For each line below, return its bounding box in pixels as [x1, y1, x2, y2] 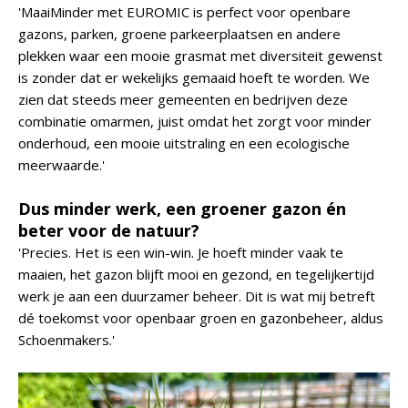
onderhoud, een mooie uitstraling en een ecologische [18, 134, 350, 152]
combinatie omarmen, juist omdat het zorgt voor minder [18, 112, 372, 130]
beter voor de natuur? [18, 219, 199, 241]
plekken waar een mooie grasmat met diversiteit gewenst [18, 46, 382, 65]
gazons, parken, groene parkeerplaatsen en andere [18, 25, 341, 43]
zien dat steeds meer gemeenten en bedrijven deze [18, 90, 348, 108]
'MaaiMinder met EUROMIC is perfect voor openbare [18, 3, 351, 21]
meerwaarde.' [18, 156, 105, 174]
